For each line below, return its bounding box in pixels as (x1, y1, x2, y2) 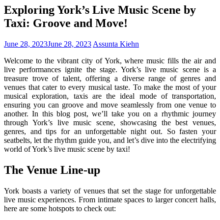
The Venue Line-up (4, 163, 100, 176)
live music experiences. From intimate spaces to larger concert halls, (4, 195, 216, 204)
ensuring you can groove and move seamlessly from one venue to (4, 100, 216, 109)
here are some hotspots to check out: (4, 204, 116, 213)
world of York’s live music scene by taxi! (4, 144, 130, 153)
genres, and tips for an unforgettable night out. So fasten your (4, 127, 216, 136)
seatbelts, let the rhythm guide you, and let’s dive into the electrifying (4, 136, 216, 144)
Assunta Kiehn (93, 39, 139, 48)
